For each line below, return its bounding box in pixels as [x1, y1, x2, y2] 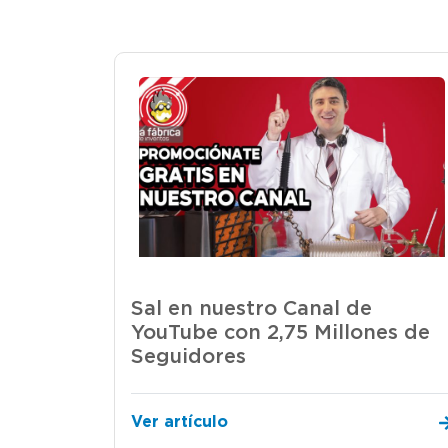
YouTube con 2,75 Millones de [131, 323, 430, 343]
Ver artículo [131, 414, 228, 430]
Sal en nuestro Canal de [131, 299, 372, 319]
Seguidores [131, 347, 246, 367]
